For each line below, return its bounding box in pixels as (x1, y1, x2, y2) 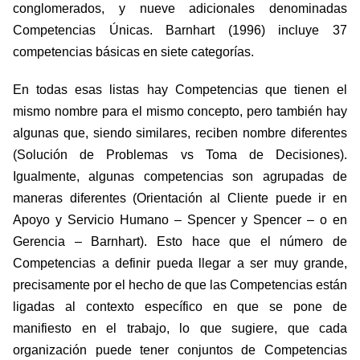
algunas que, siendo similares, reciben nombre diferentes (13, 126, 347, 141)
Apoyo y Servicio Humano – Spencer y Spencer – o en (13, 213, 347, 227)
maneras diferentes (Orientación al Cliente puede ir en (13, 191, 347, 206)
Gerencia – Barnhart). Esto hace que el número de (13, 235, 347, 249)
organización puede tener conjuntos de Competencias (13, 343, 347, 358)
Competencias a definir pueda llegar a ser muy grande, (13, 256, 347, 271)
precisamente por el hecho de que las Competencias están (13, 278, 347, 292)
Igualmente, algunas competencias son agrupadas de (13, 170, 347, 184)
